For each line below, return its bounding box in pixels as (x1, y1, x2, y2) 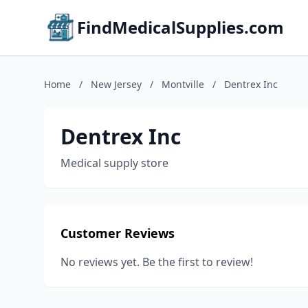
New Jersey (91, 78, 142, 91)
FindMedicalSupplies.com (77, 16, 284, 38)
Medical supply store (60, 155, 168, 170)
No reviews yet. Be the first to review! (60, 254, 253, 269)
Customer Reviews (60, 225, 175, 241)
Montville (162, 78, 204, 91)
